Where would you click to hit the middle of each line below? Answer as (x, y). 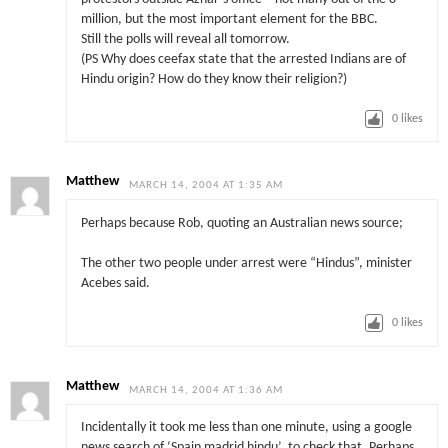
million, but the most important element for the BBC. (229, 19)
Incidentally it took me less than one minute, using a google (246, 428)
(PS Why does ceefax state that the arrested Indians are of (243, 59)
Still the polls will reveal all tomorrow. (185, 39)
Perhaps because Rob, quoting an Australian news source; (241, 223)
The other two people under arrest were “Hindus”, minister (246, 264)
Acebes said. (115, 284)
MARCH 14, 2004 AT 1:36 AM (206, 390)
